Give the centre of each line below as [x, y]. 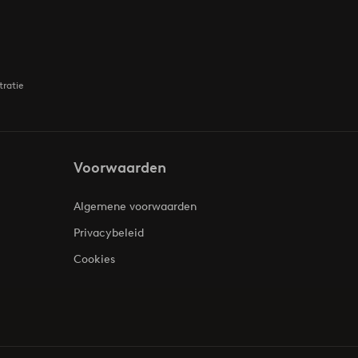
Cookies [94, 260]
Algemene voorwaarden [135, 207]
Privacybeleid [109, 233]
